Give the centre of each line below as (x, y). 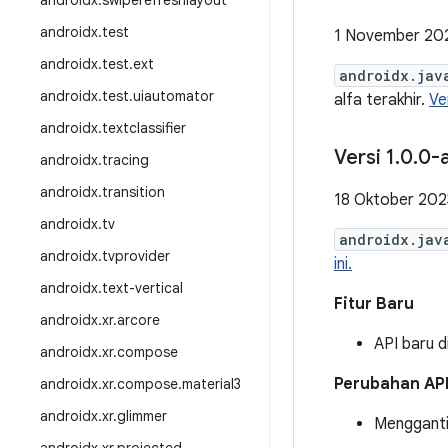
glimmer (142, 416)
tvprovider (136, 256)
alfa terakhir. (381, 100)
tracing (125, 160)
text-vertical (142, 288)
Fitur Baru (374, 304)
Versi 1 (364, 157)
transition (133, 192)
